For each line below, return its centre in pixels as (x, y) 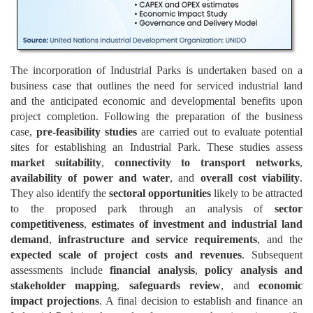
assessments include (60, 270)
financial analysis (152, 270)
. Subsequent (272, 255)
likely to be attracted (257, 193)
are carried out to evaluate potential (220, 132)
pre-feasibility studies (87, 132)
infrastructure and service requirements (158, 239)
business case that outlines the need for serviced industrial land (156, 86)
